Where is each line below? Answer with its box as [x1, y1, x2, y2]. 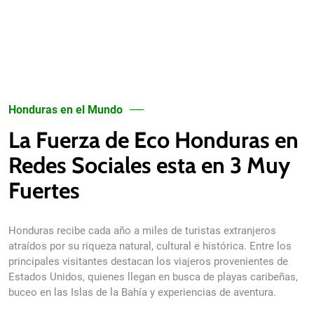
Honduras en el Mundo [8, 103, 123, 116]
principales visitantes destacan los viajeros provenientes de [8, 255, 288, 268]
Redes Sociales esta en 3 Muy [8, 151, 290, 179]
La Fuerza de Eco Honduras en [8, 126, 299, 153]
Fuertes [8, 177, 80, 204]
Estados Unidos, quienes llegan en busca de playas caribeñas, [8, 271, 298, 283]
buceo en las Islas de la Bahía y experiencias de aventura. [8, 286, 276, 299]
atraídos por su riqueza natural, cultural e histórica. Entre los [8, 240, 292, 252]
